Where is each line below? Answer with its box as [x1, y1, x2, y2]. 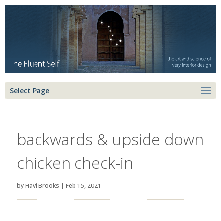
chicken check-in [16, 151, 133, 173]
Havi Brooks [25, 181, 59, 190]
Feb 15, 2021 [65, 181, 101, 190]
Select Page [10, 85, 49, 95]
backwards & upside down [16, 128, 204, 149]
